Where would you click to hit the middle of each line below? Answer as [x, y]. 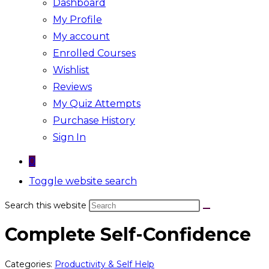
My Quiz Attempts [97, 104]
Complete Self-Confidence [128, 235]
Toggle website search [83, 181]
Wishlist [71, 70]
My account [81, 36]
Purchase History [94, 120]
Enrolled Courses [94, 53]
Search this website [47, 205]
